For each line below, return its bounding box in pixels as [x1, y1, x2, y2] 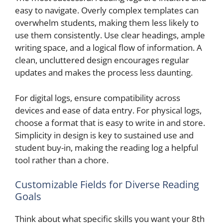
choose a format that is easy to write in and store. [15, 116, 205, 128]
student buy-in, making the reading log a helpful [15, 141, 198, 153]
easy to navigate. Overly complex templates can [15, 4, 199, 16]
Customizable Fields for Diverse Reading [15, 178, 199, 191]
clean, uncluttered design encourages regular [15, 54, 189, 66]
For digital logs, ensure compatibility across [15, 92, 180, 104]
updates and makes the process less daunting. [15, 67, 193, 78]
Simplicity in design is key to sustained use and [15, 129, 194, 141]
